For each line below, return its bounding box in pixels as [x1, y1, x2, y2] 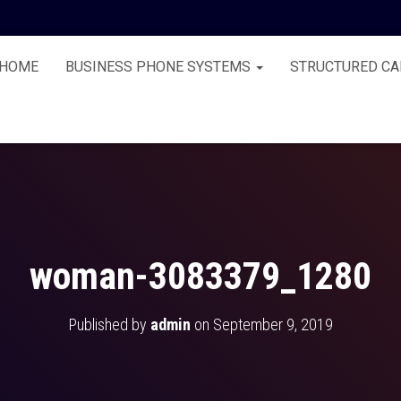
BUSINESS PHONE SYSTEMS [65, 58, 254, 75]
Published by [68, 315, 150, 334]
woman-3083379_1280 [30, 254, 371, 298]
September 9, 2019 [212, 315, 333, 334]
